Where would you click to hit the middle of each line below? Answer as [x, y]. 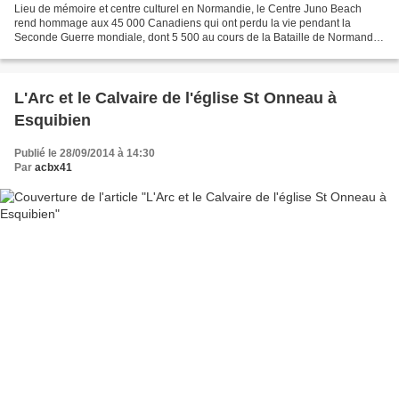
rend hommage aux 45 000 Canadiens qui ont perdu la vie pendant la [183, 24]
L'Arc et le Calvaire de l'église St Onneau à [175, 98]
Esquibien [53, 121]
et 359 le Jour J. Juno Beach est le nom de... [121, 52]
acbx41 [53, 168]
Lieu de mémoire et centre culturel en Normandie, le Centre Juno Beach [188, 9]
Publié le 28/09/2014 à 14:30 [85, 154]
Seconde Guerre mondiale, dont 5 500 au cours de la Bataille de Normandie [198, 38]
